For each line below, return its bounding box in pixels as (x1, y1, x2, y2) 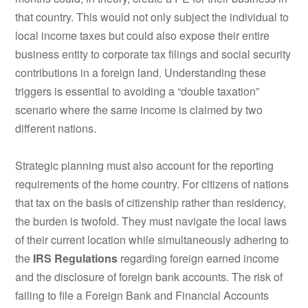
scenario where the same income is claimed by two (15, 101, 263, 118)
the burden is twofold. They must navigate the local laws (15, 212, 287, 229)
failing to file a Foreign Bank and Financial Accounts (15, 287, 269, 303)
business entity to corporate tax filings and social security (15, 45, 291, 62)
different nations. (15, 120, 97, 136)
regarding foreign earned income (118, 250, 280, 266)
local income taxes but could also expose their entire (15, 27, 270, 43)
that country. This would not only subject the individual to (15, 8, 289, 25)
